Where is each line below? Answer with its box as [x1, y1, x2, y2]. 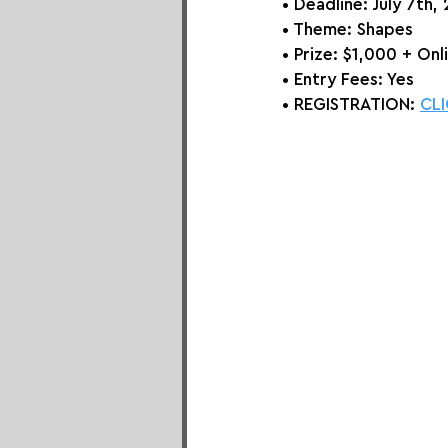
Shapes [357, 20, 413, 38]
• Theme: [282, 20, 357, 38]
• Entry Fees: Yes [282, 70, 414, 88]
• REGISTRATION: [282, 95, 420, 113]
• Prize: [282, 45, 338, 63]
